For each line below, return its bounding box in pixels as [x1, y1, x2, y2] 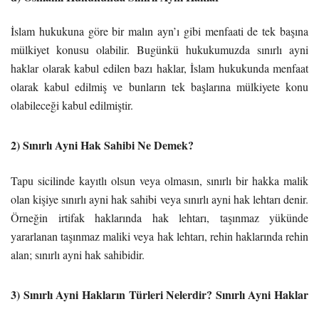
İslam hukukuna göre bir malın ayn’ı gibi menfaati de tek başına [11, 23, 308, 38]
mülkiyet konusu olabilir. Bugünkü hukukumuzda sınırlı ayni [11, 41, 308, 57]
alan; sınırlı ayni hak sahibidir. [11, 246, 145, 262]
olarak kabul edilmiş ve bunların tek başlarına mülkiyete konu [11, 78, 308, 94]
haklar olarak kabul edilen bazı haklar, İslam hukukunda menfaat [11, 60, 308, 75]
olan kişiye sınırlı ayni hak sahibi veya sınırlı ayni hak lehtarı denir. [11, 191, 308, 206]
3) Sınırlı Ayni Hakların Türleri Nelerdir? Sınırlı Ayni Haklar [11, 286, 308, 303]
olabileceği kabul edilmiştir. [11, 97, 137, 113]
